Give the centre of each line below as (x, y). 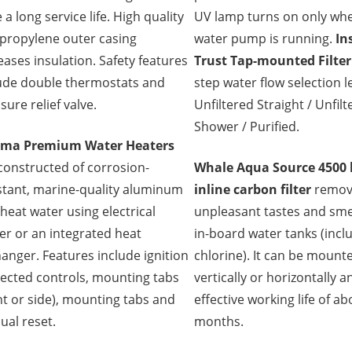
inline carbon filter (253, 190)
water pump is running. (265, 39)
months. (219, 322)
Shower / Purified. (247, 127)
